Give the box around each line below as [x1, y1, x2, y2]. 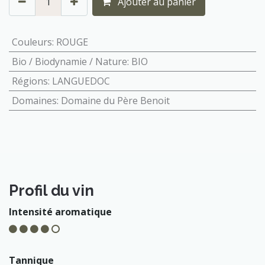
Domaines [11, 93, 57, 107]
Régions [11, 74, 48, 88]
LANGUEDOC [51, 74, 110, 88]
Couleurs [11, 35, 52, 49]
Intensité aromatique [9, 205, 112, 218]
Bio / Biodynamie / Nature [11, 54, 127, 68]
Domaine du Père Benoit [60, 93, 170, 107]
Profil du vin [9, 181, 94, 199]
